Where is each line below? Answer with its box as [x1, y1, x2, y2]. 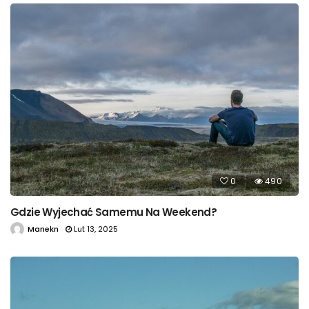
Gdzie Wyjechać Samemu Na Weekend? [10, 204, 217, 219]
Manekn [28, 223, 59, 235]
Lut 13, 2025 [74, 223, 118, 235]
